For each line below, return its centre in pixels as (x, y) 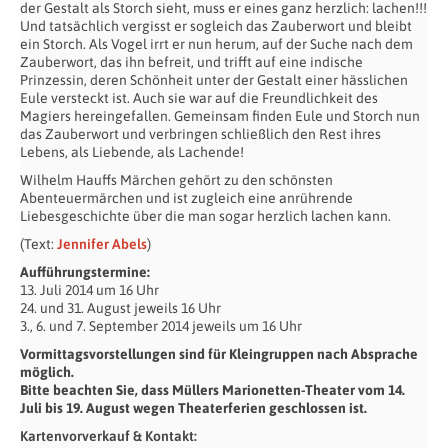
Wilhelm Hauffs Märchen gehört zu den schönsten (176, 179)
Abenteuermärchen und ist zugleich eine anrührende (186, 197)
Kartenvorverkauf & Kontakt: (108, 435)
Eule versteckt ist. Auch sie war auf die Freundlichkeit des (199, 97)
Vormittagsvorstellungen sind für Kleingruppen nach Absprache (219, 353)
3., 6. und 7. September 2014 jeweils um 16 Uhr (161, 325)
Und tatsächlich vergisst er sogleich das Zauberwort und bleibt (216, 25)
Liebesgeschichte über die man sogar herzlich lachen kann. (205, 215)
